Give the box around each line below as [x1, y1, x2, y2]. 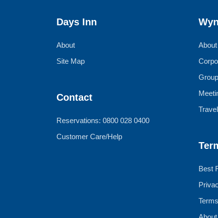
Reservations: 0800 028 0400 [56, 116, 149, 125]
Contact [56, 92, 92, 103]
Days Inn [56, 17, 97, 28]
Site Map [56, 57, 85, 66]
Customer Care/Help [56, 132, 122, 141]
